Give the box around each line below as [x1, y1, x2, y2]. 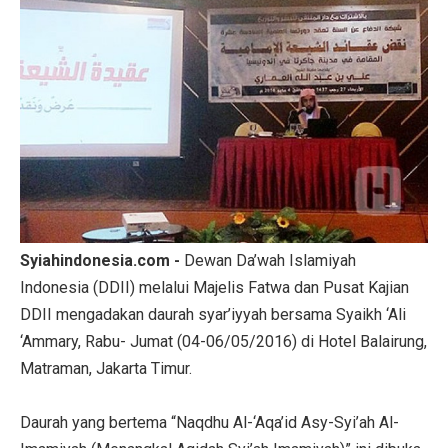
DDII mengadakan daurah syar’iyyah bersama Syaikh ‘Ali [20, 304, 406, 324]
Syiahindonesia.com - [20, 250, 184, 270]
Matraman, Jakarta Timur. [20, 358, 192, 378]
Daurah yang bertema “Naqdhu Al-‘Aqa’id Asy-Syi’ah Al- [20, 412, 399, 432]
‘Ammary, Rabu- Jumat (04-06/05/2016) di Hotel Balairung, [20, 331, 427, 351]
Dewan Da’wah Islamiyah [184, 250, 356, 270]
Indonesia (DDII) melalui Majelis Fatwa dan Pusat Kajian [20, 277, 409, 297]
